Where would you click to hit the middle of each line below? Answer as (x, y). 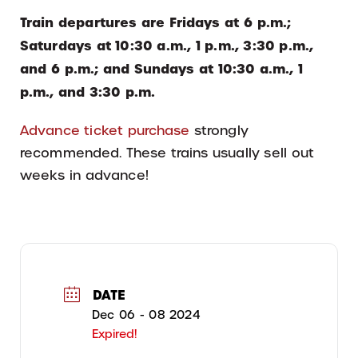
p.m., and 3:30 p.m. (88, 92)
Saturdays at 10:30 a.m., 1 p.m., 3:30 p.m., (167, 46)
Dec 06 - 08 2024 (146, 315)
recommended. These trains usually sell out (167, 153)
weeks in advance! (84, 176)
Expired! (114, 334)
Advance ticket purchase (105, 131)
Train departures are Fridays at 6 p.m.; (156, 23)
